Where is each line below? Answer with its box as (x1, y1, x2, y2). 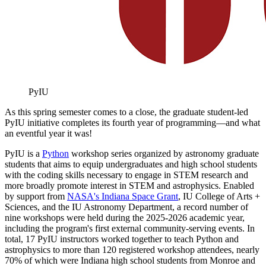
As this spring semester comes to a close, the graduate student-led (5, 107, 248, 118)
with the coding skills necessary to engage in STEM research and (5, 170, 248, 180)
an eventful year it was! (5, 128, 92, 139)
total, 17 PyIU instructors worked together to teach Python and (5, 234, 239, 245)
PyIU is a (5, 148, 42, 159)
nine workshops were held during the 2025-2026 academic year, (5, 213, 245, 223)
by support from (5, 191, 67, 202)
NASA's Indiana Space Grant (67, 191, 178, 202)
